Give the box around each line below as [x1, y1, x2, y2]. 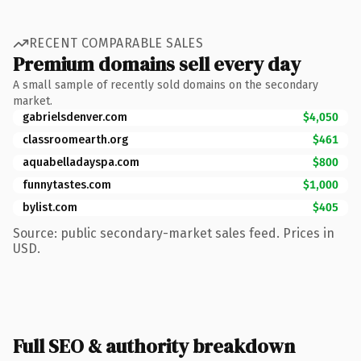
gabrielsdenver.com [23, 110, 127, 124]
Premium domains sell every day [13, 50, 301, 77]
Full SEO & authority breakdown [13, 332, 295, 359]
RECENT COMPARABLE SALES [29, 35, 204, 51]
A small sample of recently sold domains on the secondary [13, 77, 318, 92]
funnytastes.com [23, 177, 111, 192]
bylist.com [23, 200, 77, 214]
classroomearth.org [23, 132, 128, 147]
